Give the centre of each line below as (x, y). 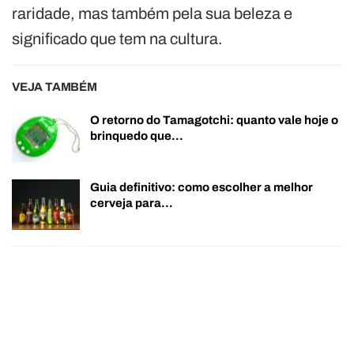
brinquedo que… (137, 136)
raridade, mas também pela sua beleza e (152, 13)
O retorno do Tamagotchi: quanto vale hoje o (214, 120)
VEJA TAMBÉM (55, 87)
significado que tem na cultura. (117, 38)
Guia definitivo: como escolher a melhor (201, 188)
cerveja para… (132, 203)
